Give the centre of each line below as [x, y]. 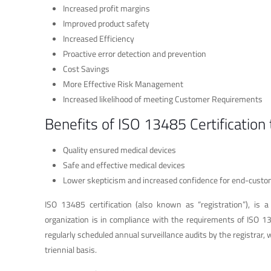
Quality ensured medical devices [120, 150]
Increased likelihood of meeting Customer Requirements [163, 99]
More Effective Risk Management [123, 84]
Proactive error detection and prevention [135, 54]
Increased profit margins [107, 8]
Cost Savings [87, 69]
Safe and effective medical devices [124, 165]
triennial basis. [71, 250]
